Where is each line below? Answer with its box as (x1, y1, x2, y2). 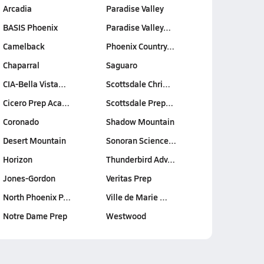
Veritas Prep (106, 172, 151, 184)
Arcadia (2, 2, 32, 14)
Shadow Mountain (106, 115, 174, 127)
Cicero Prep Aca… (2, 97, 70, 108)
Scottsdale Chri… (106, 78, 170, 90)
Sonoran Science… (106, 134, 176, 146)
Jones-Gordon (2, 172, 55, 184)
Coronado (2, 115, 39, 127)
